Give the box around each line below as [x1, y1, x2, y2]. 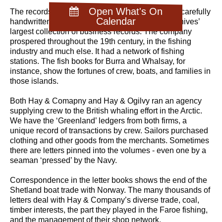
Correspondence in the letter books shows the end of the [10, 175, 207, 184]
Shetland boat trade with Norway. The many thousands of [10, 185, 210, 194]
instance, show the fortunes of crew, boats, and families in [10, 66, 211, 75]
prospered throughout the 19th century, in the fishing [10, 37, 191, 46]
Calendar [96, 16, 136, 27]
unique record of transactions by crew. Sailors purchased [10, 126, 208, 135]
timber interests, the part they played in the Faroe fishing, [10, 205, 208, 214]
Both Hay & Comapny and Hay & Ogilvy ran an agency [10, 96, 202, 105]
